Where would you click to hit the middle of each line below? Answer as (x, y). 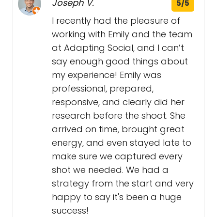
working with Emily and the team (122, 34)
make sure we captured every (117, 156)
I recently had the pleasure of (116, 21)
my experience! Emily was (107, 75)
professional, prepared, (103, 89)
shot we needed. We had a (110, 170)
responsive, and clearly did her (118, 102)
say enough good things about (120, 62)
